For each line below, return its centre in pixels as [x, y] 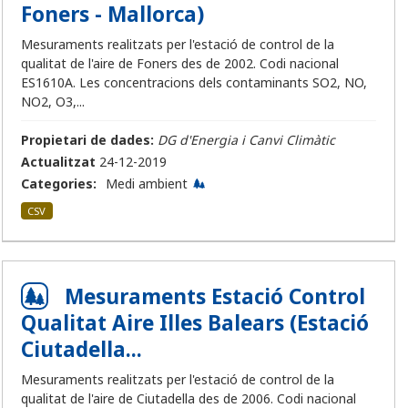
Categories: [59, 184]
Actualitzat [58, 162]
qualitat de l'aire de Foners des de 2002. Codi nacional [180, 64]
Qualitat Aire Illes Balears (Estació [195, 323]
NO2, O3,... [53, 102]
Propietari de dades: [87, 140]
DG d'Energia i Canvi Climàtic [246, 140]
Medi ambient [147, 184]
